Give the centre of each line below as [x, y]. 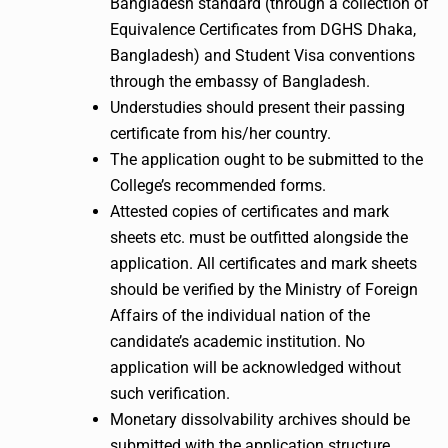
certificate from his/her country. [220, 133]
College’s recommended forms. [218, 185]
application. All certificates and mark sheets [263, 263]
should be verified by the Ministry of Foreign [264, 289]
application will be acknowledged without [255, 367]
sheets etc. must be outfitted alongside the [259, 237]
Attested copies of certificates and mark [249, 211]
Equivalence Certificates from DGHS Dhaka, [263, 29]
